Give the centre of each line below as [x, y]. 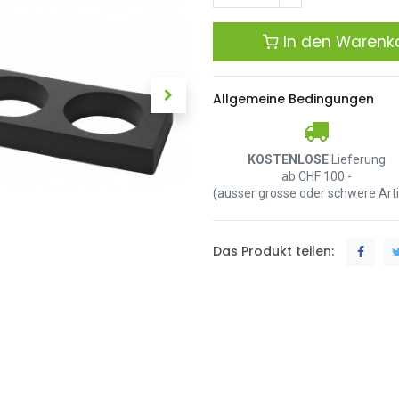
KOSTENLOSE [288, 159]
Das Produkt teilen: [273, 251]
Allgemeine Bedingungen [293, 99]
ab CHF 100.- [316, 176]
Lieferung [357, 159]
